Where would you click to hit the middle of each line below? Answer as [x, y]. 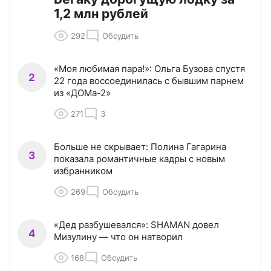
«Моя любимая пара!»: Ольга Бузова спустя [149, 69]
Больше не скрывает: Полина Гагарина [140, 147]
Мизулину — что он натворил [118, 237]
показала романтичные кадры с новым [139, 159]
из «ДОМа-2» [82, 93]
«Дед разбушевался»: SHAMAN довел [136, 225]
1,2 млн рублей [101, 14]
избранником [83, 171]
